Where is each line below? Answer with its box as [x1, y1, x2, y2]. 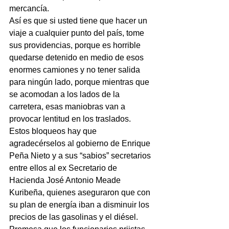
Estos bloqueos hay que [9, 127, 99, 136]
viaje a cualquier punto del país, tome [9, 29, 146, 38]
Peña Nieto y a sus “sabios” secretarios [9, 151, 153, 161]
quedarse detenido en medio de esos [9, 53, 146, 62]
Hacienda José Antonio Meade [9, 176, 123, 185]
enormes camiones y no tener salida [9, 65, 142, 75]
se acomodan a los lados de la [9, 90, 122, 99]
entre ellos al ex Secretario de [9, 164, 119, 173]
